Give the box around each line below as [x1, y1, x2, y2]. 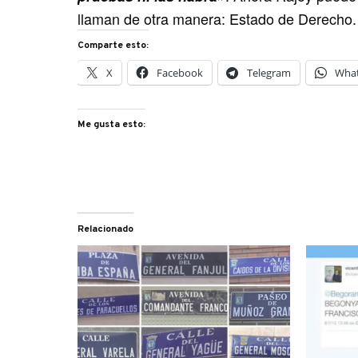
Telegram [247, 66, 292, 80]
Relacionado [78, 223, 134, 236]
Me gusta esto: [78, 118, 146, 131]
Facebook [157, 66, 204, 80]
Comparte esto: [78, 39, 149, 52]
